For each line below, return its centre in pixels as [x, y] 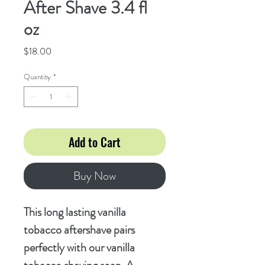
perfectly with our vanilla [79, 248]
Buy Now [95, 176]
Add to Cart [95, 142]
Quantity [37, 76]
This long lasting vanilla [75, 212]
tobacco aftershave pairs [79, 230]
